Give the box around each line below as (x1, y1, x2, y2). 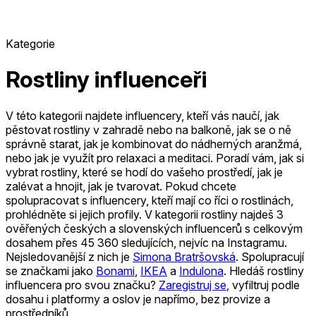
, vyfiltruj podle (226, 277, 300, 292)
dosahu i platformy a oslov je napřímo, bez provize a (6, 291, 270, 306)
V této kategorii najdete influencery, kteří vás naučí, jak (6, 108, 279, 123)
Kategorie (6, 37, 55, 51)
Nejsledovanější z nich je (6, 249, 133, 264)
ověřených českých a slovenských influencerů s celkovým (6, 221, 303, 236)
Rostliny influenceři (6, 66, 207, 94)
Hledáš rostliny (229, 263, 304, 278)
